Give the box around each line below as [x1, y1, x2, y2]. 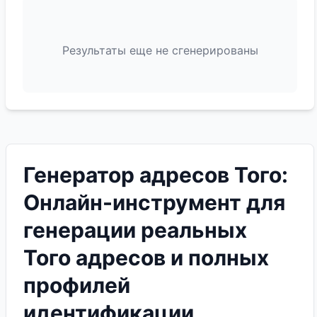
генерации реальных [23, 217, 247, 243]
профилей [23, 272, 130, 298]
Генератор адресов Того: [23, 162, 288, 188]
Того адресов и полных [23, 245, 269, 270]
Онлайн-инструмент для [23, 190, 285, 215]
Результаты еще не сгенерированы [62, 43, 258, 57]
